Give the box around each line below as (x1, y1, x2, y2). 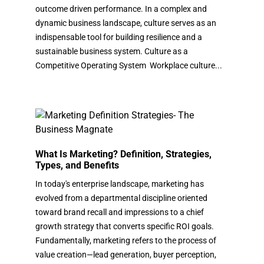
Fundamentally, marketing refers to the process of (35, 235, 216, 245)
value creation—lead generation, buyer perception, (35, 249, 216, 259)
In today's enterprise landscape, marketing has (35, 179, 204, 189)
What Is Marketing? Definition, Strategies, (35, 148, 212, 160)
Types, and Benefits (35, 159, 119, 171)
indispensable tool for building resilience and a (35, 32, 202, 42)
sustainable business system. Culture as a (35, 46, 188, 56)
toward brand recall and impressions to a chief (35, 207, 204, 217)
